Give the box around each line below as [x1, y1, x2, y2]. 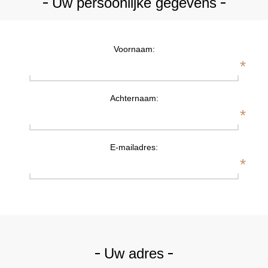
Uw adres [104, 245, 164, 261]
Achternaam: [109, 93, 159, 103]
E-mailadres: [110, 142, 158, 152]
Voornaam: [113, 44, 155, 54]
